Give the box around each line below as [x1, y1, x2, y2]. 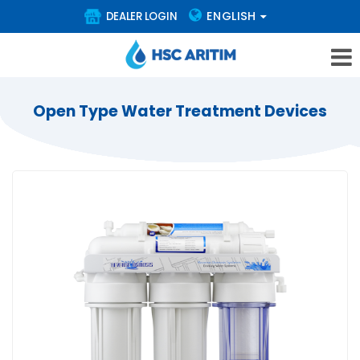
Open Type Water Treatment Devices [33, 100, 327, 122]
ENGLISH [206, 8, 258, 25]
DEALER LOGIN [105, 9, 176, 24]
